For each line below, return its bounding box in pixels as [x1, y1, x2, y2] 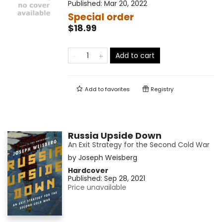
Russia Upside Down [67, 129, 162, 142]
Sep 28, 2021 [104, 173, 145, 184]
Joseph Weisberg [78, 153, 137, 163]
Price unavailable [67, 182, 126, 193]
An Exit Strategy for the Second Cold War [67, 140, 210, 150]
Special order [67, 10, 134, 24]
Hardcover [67, 166, 109, 176]
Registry [149, 85, 173, 94]
